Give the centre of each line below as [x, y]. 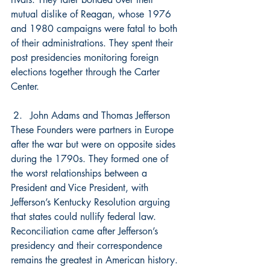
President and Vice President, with [81, 188]
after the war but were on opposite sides [95, 144]
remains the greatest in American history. [96, 260]
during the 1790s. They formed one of [91, 159]
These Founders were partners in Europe [94, 130]
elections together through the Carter [87, 72]
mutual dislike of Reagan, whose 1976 [93, 14]
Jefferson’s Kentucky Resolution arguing [92, 202]
